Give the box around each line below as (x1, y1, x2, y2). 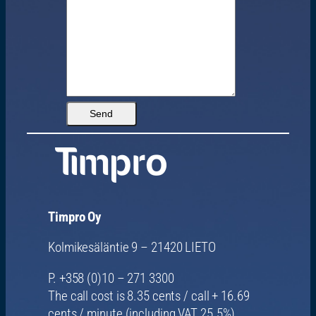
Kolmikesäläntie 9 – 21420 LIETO (48, 240, 216, 256)
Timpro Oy (48, 209, 102, 225)
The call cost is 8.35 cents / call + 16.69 (48, 288, 250, 304)
